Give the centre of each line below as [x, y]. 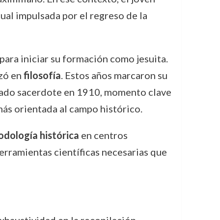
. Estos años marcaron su [114, 75]
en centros [103, 135]
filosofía [42, 75]
